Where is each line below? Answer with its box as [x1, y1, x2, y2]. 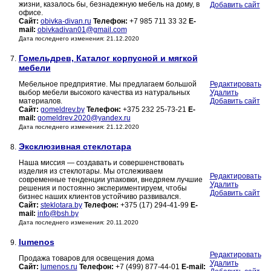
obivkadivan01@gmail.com [37, 25, 127, 34]
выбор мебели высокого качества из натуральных [18, 88, 190, 97]
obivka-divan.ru [40, 17, 91, 26]
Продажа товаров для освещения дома [18, 254, 154, 263]
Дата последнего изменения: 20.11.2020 [18, 219, 139, 226]
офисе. [18, 8, 43, 18]
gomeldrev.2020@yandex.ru [37, 114, 131, 123]
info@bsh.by [37, 209, 79, 218]
